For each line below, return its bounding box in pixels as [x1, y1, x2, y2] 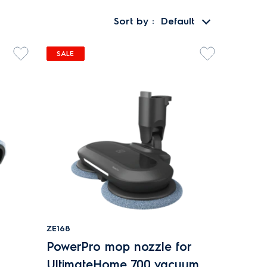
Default [161, 15, 194, 27]
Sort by [114, 15, 152, 27]
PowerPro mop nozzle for [46, 240, 191, 254]
